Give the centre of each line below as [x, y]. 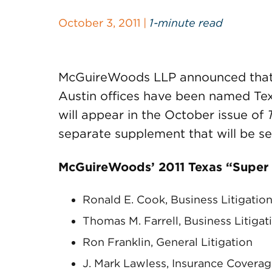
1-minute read [186, 23]
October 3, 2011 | [104, 23]
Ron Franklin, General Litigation [168, 242]
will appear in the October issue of [163, 115]
